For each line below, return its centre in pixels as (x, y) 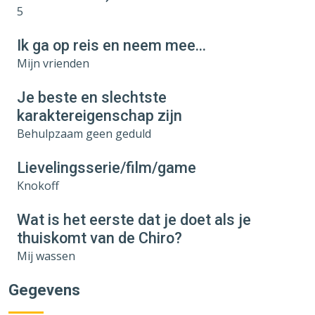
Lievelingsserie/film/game (107, 167)
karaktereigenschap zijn (99, 115)
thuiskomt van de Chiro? (99, 238)
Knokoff (38, 185)
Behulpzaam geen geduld (84, 133)
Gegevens (44, 290)
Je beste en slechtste (92, 97)
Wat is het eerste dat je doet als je (134, 219)
